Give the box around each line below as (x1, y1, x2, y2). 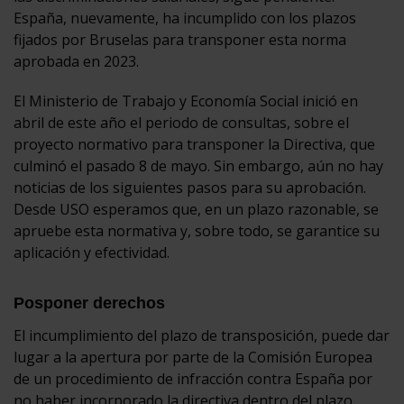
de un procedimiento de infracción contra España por (14, 368, 372, 389)
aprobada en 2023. (14, 50, 139, 71)
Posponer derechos (14, 293, 165, 312)
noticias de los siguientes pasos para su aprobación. (14, 177, 366, 197)
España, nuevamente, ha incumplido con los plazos (14, 7, 356, 28)
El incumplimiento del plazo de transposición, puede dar (14, 325, 390, 345)
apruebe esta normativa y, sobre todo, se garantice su (14, 220, 380, 241)
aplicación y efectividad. (14, 242, 170, 262)
